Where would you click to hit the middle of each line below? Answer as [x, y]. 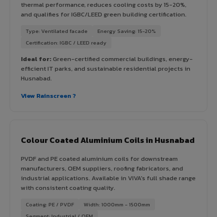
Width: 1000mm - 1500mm [117, 204]
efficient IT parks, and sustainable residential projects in [106, 68]
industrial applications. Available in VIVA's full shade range [108, 178]
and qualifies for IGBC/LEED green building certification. [104, 14]
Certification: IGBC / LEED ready [66, 42]
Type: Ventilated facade [57, 31]
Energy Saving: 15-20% [127, 31]
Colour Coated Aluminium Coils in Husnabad [108, 140]
